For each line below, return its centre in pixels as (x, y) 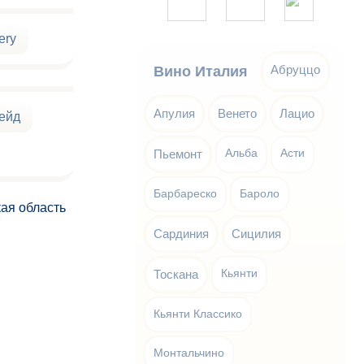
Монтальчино (189, 353)
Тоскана (176, 274)
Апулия (175, 113)
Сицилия (257, 234)
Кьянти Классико (198, 314)
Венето (238, 113)
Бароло (260, 194)
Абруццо (296, 69)
